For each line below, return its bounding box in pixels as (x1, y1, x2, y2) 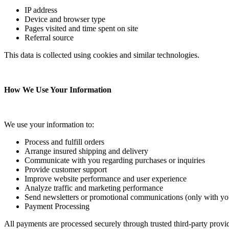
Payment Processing (25, 202, 89, 211)
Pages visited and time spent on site (25, 24, 138, 33)
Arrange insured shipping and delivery (25, 147, 148, 156)
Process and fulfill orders (25, 138, 104, 147)
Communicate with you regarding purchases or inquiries (25, 156, 205, 165)
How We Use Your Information (4, 85, 111, 95)
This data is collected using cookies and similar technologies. (4, 51, 199, 60)
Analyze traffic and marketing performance (25, 184, 163, 193)
